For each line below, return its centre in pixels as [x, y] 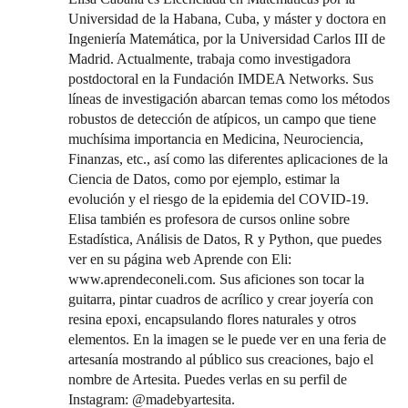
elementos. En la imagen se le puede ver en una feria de [227, 339]
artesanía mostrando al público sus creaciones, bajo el [221, 359]
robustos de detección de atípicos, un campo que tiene [222, 119]
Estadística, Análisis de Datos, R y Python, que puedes [225, 239]
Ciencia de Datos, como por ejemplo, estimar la [204, 179]
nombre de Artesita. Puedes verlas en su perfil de [208, 379]
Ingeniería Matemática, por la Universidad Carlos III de [227, 39]
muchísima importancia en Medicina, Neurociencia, [216, 139]
